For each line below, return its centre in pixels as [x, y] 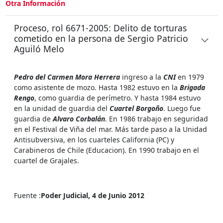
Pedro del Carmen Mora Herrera [67, 77]
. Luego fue [182, 108]
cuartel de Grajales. [47, 160]
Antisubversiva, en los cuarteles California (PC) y [94, 139]
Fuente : [27, 195]
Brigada [192, 87]
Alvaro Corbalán [79, 118]
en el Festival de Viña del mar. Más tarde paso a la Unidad [111, 129]
